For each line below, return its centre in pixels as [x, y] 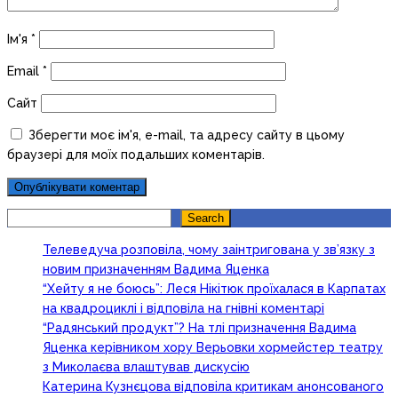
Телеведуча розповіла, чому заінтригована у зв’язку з [209, 250]
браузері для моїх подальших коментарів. [136, 155]
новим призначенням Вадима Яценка [156, 270]
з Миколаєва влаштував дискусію [146, 367]
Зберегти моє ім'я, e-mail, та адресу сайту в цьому [187, 135]
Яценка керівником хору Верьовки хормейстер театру [213, 348]
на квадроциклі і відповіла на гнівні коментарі [183, 309]
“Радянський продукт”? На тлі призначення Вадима [199, 328]
